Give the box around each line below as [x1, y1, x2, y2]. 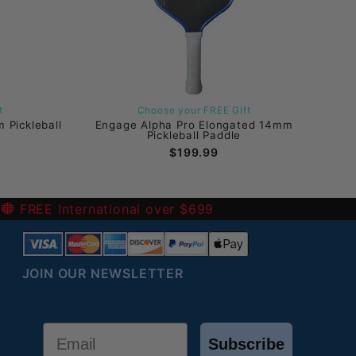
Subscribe [207, 335, 284, 353]
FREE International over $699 [14, 201, 215, 217]
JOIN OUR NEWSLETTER [21, 265, 184, 281]
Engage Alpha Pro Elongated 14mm [95, 118, 293, 131]
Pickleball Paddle [146, 128, 242, 141]
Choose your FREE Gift [137, 103, 251, 116]
